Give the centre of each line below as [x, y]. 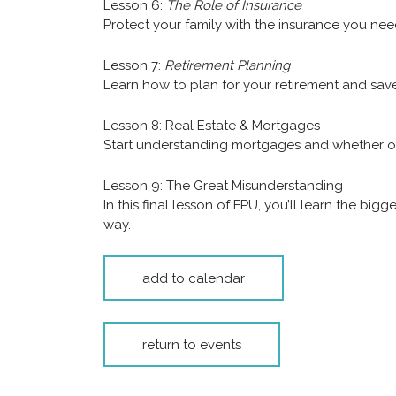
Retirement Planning [227, 66]
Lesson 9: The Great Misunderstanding [223, 186]
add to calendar [194, 278]
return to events [192, 344]
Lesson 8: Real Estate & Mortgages [212, 126]
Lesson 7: [134, 66]
